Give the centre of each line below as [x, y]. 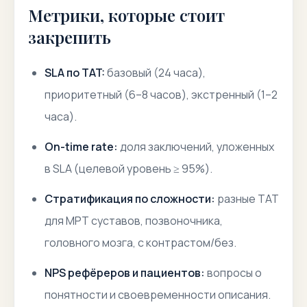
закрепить [70, 37]
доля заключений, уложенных [196, 147]
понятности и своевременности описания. [158, 295]
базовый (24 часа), [155, 73]
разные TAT [247, 199]
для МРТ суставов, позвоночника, [134, 221]
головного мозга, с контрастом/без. [140, 243]
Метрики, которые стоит [126, 15]
